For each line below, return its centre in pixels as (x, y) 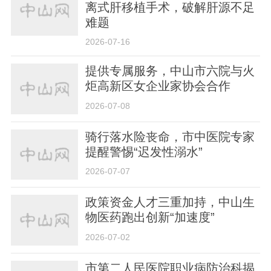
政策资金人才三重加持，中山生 (170, 202)
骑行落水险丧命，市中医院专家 (170, 136)
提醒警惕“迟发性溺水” (144, 152)
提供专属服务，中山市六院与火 (170, 71)
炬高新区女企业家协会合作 (158, 86)
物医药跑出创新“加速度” (150, 217)
